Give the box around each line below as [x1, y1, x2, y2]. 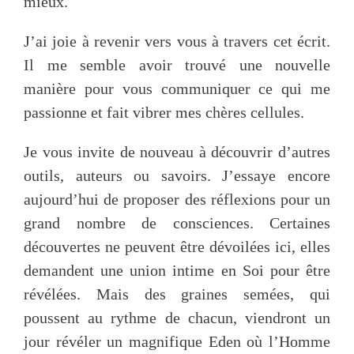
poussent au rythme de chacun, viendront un [24, 309, 330, 326]
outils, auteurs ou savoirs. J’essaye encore [24, 167, 330, 184]
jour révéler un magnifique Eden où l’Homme [24, 333, 330, 350]
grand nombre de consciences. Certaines [24, 214, 330, 232]
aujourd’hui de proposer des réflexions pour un [24, 190, 330, 208]
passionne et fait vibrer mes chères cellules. [24, 104, 304, 121]
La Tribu [47, 77, 103, 95]
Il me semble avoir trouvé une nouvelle [24, 56, 330, 73]
